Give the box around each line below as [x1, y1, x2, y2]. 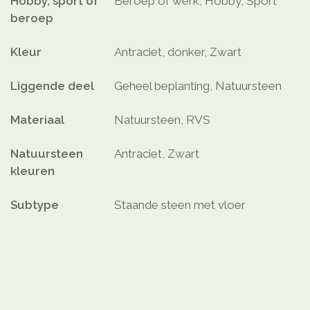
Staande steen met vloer [114, 198, 246, 212]
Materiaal [10, 113, 64, 127]
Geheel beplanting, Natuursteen [114, 79, 282, 93]
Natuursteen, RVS [114, 113, 210, 127]
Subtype [10, 198, 59, 212]
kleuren [10, 164, 55, 179]
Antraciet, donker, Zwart [114, 45, 241, 60]
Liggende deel [10, 79, 94, 93]
